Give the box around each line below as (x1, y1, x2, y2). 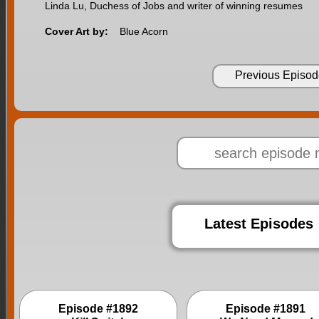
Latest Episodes (204, 216, 313, 231)
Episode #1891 (226, 302, 305, 315)
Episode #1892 (58, 302, 138, 315)
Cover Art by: (45, 26, 108, 37)
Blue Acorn (120, 26, 168, 37)
